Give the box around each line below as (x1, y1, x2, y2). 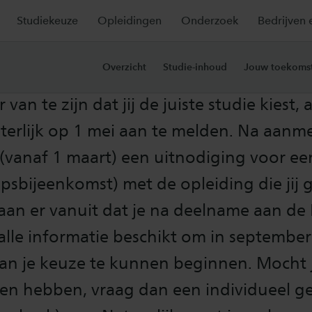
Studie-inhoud (163, 61, 227, 73)
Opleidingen (97, 14, 162, 27)
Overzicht (102, 61, 146, 73)
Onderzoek (181, 14, 238, 27)
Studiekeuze (17, 14, 78, 27)
